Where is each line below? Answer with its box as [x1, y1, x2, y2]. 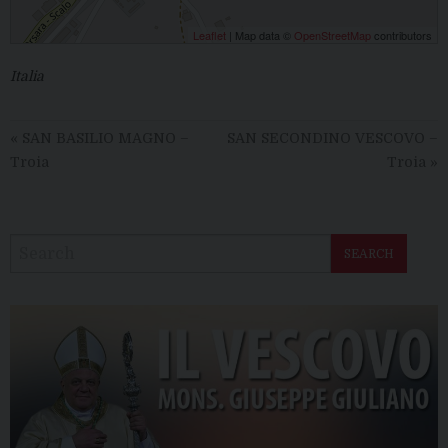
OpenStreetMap [294, 27, 371, 44]
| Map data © [226, 27, 294, 44]
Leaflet [193, 27, 226, 44]
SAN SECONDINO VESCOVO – [227, 130, 438, 146]
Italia [10, 68, 44, 85]
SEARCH [344, 246, 394, 261]
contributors [371, 27, 432, 44]
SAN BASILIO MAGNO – [18, 130, 189, 146]
